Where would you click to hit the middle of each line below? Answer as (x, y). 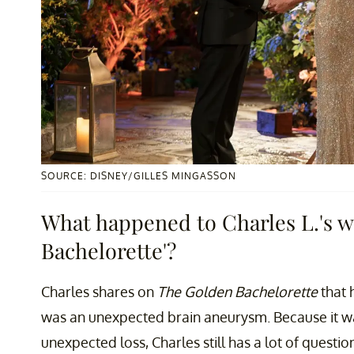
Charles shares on (99, 292)
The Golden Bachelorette (239, 292)
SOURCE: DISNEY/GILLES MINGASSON (139, 176)
